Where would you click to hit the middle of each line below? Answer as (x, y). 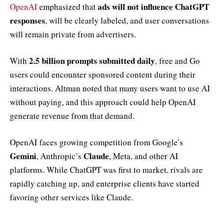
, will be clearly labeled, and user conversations (127, 20)
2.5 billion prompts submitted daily (92, 61)
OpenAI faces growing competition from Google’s (96, 142)
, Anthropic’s (60, 156)
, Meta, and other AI (144, 156)
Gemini (23, 156)
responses (27, 20)
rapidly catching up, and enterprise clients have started (105, 184)
